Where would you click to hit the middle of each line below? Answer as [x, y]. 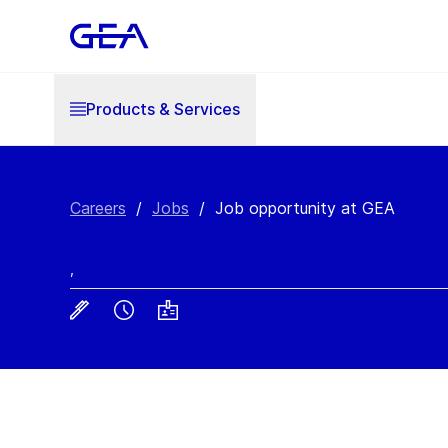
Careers [98, 208]
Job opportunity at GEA [305, 208]
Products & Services [163, 108]
